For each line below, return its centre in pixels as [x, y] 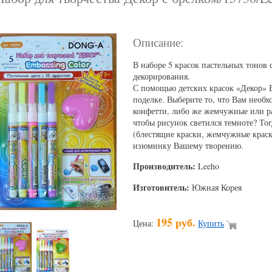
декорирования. [161, 76]
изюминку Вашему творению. [188, 146]
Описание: [158, 42]
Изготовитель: [161, 188]
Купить [211, 223]
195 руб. [176, 223]
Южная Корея [217, 188]
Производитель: [164, 166]
